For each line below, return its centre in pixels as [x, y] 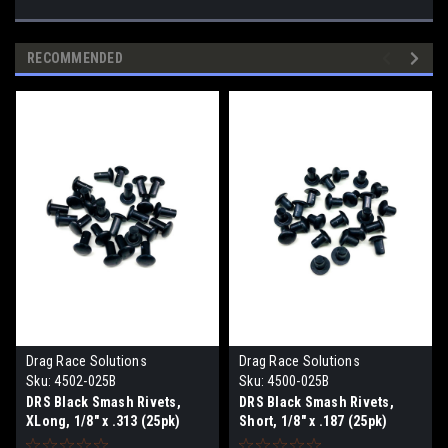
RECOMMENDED [75, 57]
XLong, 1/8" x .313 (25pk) [103, 420]
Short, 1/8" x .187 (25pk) [313, 420]
